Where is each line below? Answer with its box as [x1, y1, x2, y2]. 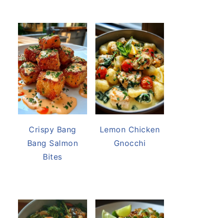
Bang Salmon [27, 138, 78, 148]
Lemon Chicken [99, 125, 160, 135]
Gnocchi [113, 138, 145, 148]
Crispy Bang [29, 125, 76, 135]
